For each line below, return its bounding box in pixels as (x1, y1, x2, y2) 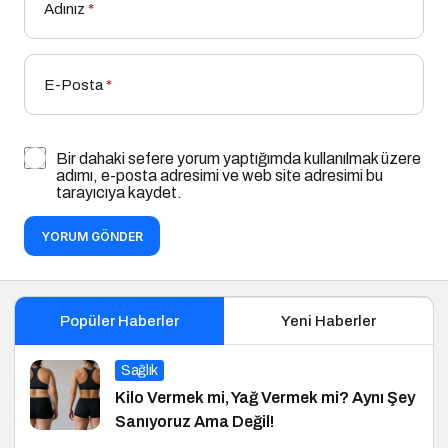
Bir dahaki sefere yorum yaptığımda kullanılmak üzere (56, 149, 421, 167)
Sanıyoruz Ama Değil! (115, 412, 274, 430)
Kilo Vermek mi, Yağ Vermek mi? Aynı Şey (115, 388, 415, 406)
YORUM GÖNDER (41, 228, 143, 244)
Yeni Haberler (281, 312, 376, 329)
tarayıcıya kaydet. (56, 183, 182, 201)
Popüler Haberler (59, 312, 179, 329)
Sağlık (121, 362, 158, 378)
